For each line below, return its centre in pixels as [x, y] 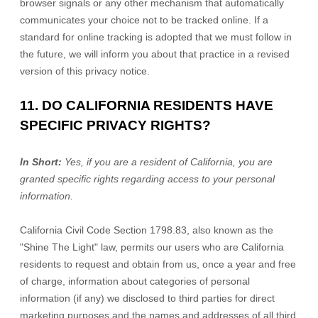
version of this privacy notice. [85, 71]
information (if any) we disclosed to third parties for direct [147, 298]
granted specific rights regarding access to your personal [147, 179]
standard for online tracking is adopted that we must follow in [156, 37]
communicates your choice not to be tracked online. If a [144, 20]
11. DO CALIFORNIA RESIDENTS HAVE [147, 105]
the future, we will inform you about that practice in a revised [155, 54]
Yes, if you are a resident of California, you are [169, 162]
